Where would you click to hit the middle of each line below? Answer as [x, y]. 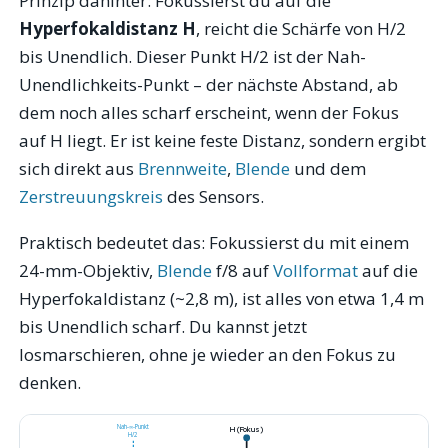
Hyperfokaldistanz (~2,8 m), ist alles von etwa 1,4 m [222, 298]
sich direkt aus [79, 169]
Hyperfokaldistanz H [108, 29]
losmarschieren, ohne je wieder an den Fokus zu [208, 354]
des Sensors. [214, 197]
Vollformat [316, 270]
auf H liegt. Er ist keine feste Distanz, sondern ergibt [223, 141]
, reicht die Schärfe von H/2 [301, 29]
